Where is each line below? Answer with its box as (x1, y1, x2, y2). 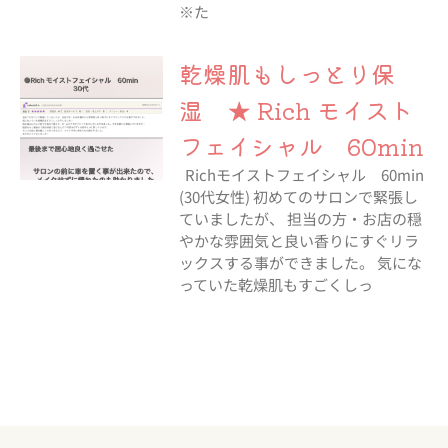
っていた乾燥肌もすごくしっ (178, 274, 373, 295)
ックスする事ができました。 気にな (178, 252, 422, 273)
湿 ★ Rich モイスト (178, 92, 413, 127)
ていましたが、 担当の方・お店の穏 (178, 208, 422, 229)
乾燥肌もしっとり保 (178, 56, 395, 91)
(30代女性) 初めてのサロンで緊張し (178, 186, 418, 207)
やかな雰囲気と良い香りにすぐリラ (178, 230, 419, 251)
